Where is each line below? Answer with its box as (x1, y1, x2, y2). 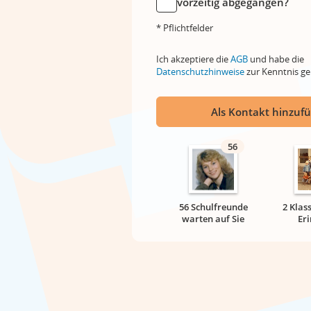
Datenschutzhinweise (156, 65, 244, 78)
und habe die (248, 53, 304, 65)
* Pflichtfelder (156, 22, 213, 34)
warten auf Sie (182, 212, 244, 225)
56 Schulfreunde (178, 201, 248, 213)
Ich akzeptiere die (156, 53, 230, 65)
